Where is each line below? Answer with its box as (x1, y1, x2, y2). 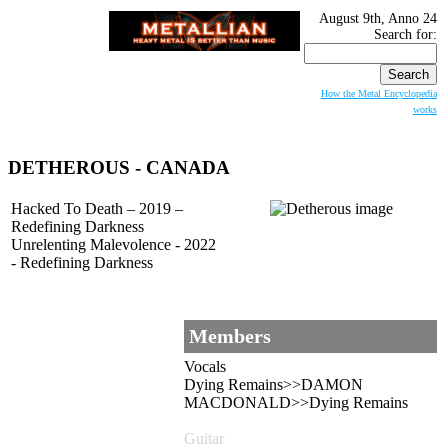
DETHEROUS (8, 156, 130, 178)
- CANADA (130, 156, 230, 178)
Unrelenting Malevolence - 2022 (11, 236, 216, 254)
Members (189, 325, 271, 348)
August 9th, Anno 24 (319, 11, 437, 26)
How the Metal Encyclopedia (321, 88, 437, 99)
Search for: (374, 27, 437, 42)
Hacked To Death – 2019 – (11, 200, 183, 218)
